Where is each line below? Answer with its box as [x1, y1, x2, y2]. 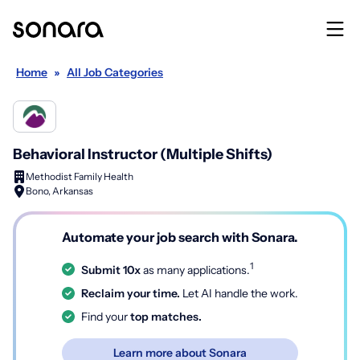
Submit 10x [81, 262, 141, 277]
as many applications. [141, 262, 250, 277]
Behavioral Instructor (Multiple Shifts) [13, 145, 272, 163]
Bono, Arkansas [26, 185, 93, 197]
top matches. [128, 309, 202, 324]
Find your [81, 309, 128, 324]
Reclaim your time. [81, 285, 180, 301]
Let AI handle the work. [180, 285, 298, 301]
